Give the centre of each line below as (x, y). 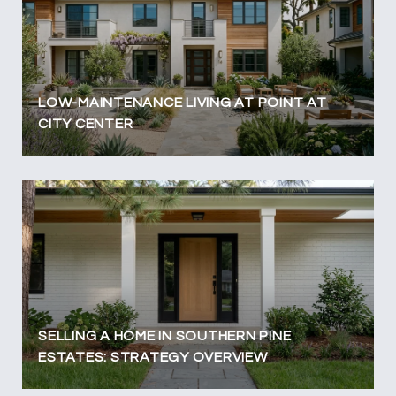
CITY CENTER (86, 123)
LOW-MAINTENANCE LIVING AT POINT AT (183, 102)
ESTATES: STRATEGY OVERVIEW (153, 357)
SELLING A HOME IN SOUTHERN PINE (165, 335)
